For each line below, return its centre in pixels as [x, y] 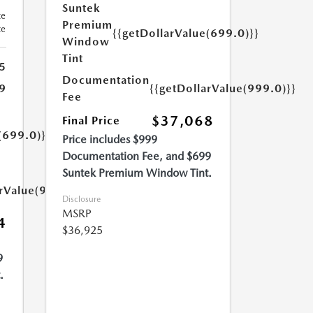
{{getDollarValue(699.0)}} [185, 33]
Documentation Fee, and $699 [136, 156]
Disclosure [81, 199]
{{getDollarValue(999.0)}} [223, 88]
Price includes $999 [109, 139]
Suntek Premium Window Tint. [137, 173]
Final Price [91, 121]
